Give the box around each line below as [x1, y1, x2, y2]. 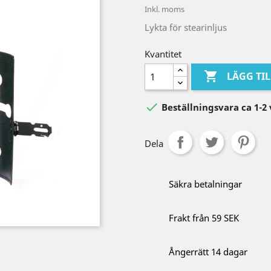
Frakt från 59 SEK [169, 212, 239, 224]
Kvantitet [145, 48, 181, 60]
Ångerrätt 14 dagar [169, 246, 247, 258]
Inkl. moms [145, 4, 184, 15]
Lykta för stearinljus [145, 21, 227, 33]
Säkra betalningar [169, 178, 242, 190]
